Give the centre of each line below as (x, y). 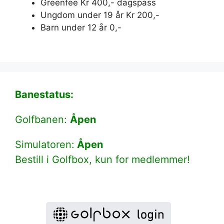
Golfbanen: (42, 119)
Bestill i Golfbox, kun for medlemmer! (102, 159)
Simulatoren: (45, 144)
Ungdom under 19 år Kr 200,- (100, 15)
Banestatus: (44, 94)
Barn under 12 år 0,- (81, 28)
